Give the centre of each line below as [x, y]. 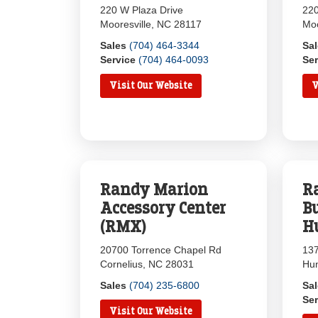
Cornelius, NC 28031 [147, 264]
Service [118, 60]
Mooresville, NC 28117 [151, 24]
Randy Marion [154, 190]
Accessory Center [163, 208]
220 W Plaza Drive [142, 10]
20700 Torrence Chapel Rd [161, 250]
